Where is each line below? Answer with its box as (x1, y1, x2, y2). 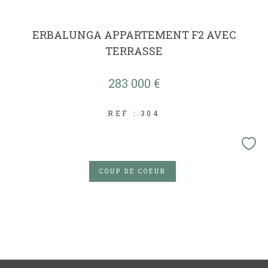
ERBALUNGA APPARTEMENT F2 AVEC (32, 28, 236, 42)
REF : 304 (108, 108, 160, 118)
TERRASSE (105, 44, 163, 58)
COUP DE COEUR (99, 167, 166, 175)
